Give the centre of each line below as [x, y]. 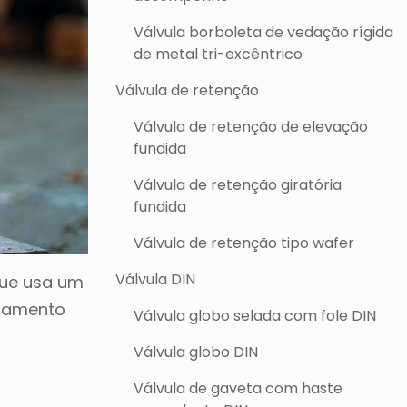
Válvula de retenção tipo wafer [244, 243]
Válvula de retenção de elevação [251, 127]
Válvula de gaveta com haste [238, 388]
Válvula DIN [155, 279]
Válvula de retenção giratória [238, 185]
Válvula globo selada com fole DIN [255, 316]
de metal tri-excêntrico [218, 54]
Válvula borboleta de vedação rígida [263, 32]
